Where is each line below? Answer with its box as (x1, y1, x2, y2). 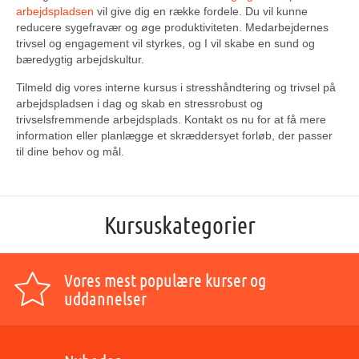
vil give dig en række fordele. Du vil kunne (94, 5, 308, 18)
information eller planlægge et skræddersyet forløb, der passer (16, 129, 333, 142)
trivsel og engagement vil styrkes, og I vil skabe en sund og (16, 37, 315, 50)
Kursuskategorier (103, 210, 256, 239)
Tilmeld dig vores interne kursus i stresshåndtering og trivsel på (16, 81, 336, 94)
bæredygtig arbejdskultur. (16, 53, 144, 66)
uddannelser (64, 288, 147, 309)
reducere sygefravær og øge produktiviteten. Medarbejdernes (16, 21, 329, 34)
